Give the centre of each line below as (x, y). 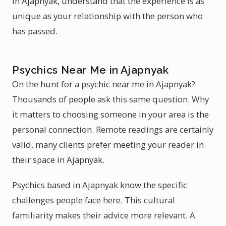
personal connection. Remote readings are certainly (113, 129)
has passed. (35, 31)
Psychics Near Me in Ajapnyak (91, 70)
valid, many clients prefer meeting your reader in (108, 145)
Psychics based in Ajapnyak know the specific (100, 185)
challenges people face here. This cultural (94, 200)
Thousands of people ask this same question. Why (110, 99)
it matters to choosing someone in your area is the (110, 114)
